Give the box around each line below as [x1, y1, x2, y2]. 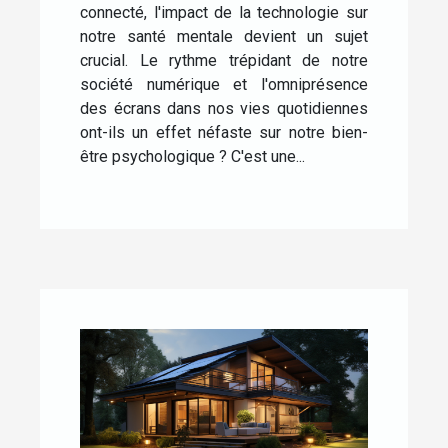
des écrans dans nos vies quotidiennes [80, 99, 368, 119]
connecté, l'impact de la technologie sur [80, 3, 368, 23]
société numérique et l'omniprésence [80, 75, 368, 95]
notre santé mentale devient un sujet [80, 27, 368, 47]
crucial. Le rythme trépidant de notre [80, 51, 368, 71]
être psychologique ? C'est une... [80, 147, 305, 167]
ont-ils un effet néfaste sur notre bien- [80, 123, 368, 143]
